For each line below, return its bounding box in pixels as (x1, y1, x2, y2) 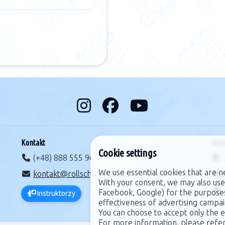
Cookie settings (98, 147, 156, 159)
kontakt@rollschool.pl (33, 169, 111, 179)
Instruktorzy (36, 189, 75, 198)
